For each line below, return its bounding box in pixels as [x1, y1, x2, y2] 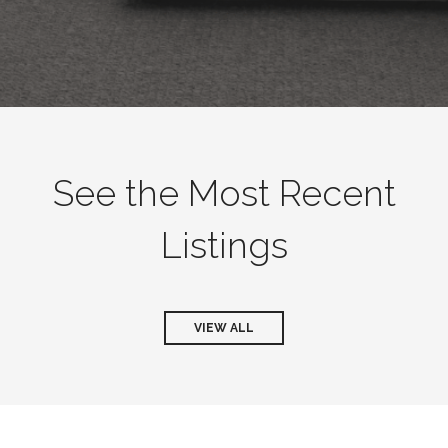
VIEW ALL [194, 321, 254, 335]
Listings [160, 224, 288, 266]
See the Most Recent [52, 172, 396, 214]
